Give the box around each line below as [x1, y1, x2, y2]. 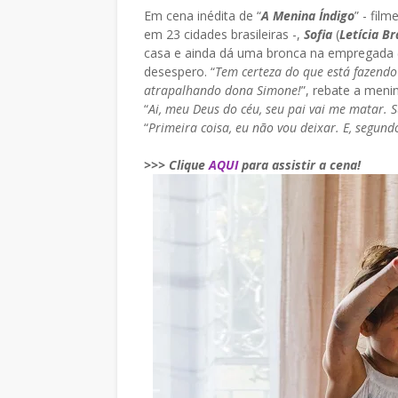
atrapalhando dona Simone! [144, 82, 301, 99]
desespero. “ [144, 63, 215, 80]
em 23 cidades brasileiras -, [144, 26, 304, 43]
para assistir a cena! [238, 156, 361, 173]
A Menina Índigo [261, 7, 354, 24]
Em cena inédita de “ [144, 7, 261, 24]
